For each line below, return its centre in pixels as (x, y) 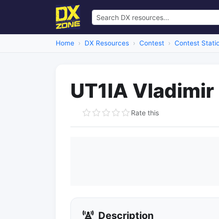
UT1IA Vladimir (142, 91)
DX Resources (107, 43)
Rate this (145, 112)
